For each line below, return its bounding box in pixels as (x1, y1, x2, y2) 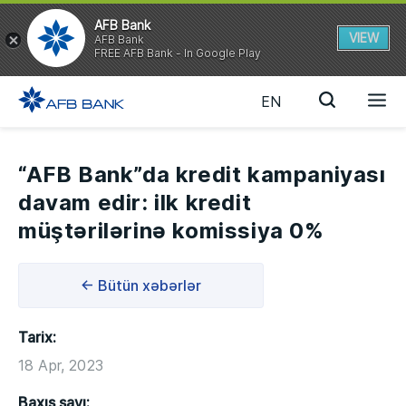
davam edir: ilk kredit (18, 189, 252, 216)
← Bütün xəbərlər (81, 276, 201, 295)
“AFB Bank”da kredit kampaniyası (18, 161, 386, 188)
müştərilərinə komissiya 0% (18, 217, 324, 244)
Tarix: (18, 328, 56, 346)
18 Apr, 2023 (18, 356, 103, 374)
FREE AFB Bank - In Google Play (94, 45, 261, 60)
